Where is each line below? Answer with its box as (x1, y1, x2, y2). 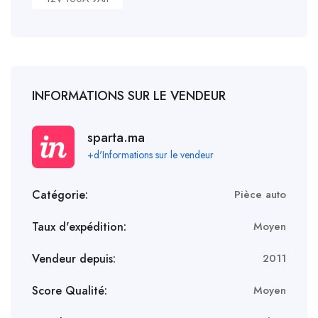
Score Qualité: (32, 282, 107, 299)
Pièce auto (234, 187, 286, 203)
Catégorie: (32, 186, 88, 203)
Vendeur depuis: (32, 250, 116, 267)
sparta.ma (87, 128, 145, 147)
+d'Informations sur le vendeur (87, 147, 214, 162)
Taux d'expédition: (32, 218, 126, 235)
